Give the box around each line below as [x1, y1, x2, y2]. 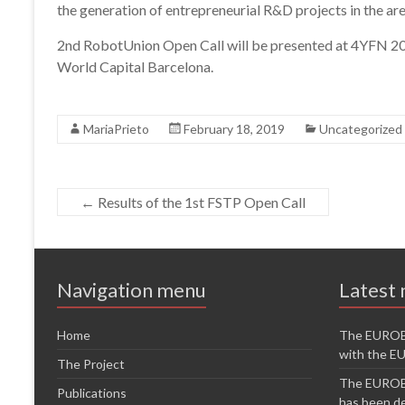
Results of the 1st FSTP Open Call [95, 193, 306, 212]
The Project [57, 356, 125, 372]
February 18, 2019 [184, 121, 285, 137]
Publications [57, 385, 127, 401]
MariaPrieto [83, 121, 149, 137]
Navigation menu [57, 278, 206, 303]
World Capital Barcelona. [57, 58, 213, 76]
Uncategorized [319, 121, 402, 137]
